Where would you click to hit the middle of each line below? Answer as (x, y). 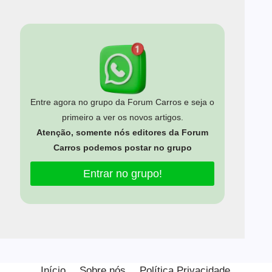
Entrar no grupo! (122, 173)
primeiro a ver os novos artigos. (122, 117)
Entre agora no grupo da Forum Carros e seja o (123, 102)
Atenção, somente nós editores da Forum (123, 133)
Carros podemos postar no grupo (122, 148)
